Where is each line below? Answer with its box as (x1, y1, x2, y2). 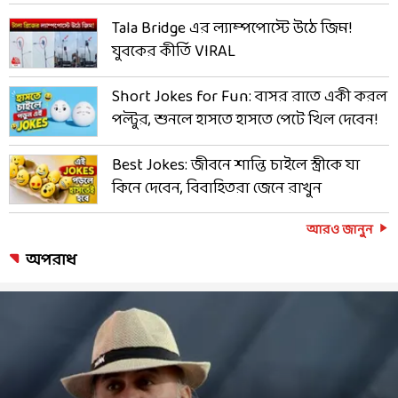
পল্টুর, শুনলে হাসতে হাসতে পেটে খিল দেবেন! (112, 106, 378, 134)
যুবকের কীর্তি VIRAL (112, 37, 235, 66)
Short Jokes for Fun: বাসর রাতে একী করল (112, 83, 387, 111)
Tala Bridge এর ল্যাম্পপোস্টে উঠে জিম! (112, 14, 352, 43)
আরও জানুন (306, 219, 373, 243)
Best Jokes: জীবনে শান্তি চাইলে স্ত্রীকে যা (112, 151, 360, 179)
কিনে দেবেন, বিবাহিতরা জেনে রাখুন (112, 174, 322, 203)
